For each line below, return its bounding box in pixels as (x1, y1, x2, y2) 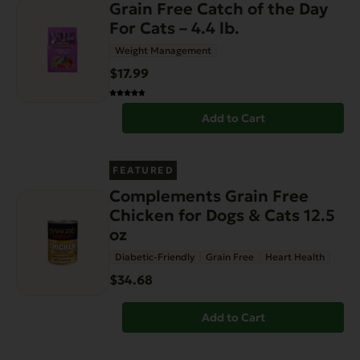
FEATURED (112, 164, 174, 177)
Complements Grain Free (109, 186, 309, 207)
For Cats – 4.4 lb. (109, 18, 239, 39)
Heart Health (265, 251, 325, 264)
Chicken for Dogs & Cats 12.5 (109, 205, 335, 227)
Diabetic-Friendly (115, 251, 194, 264)
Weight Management (115, 44, 211, 57)
